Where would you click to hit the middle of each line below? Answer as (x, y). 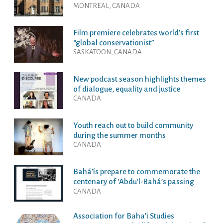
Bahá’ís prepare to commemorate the (136, 172)
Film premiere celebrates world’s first (136, 33)
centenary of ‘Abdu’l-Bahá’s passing (133, 182)
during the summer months (119, 135)
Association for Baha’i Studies (123, 216)
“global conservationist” (113, 43)
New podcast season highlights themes (139, 79)
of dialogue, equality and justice (126, 89)
